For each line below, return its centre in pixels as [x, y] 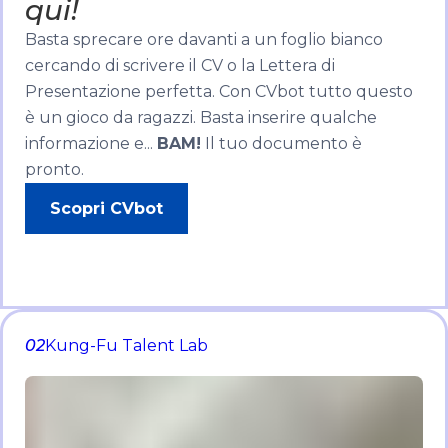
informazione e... [91, 144]
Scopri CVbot [107, 209]
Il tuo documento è [282, 144]
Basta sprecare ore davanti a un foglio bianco [204, 40]
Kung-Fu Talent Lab [127, 346]
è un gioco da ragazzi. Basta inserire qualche [201, 118]
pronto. [55, 170]
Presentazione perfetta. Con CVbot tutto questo [219, 92]
